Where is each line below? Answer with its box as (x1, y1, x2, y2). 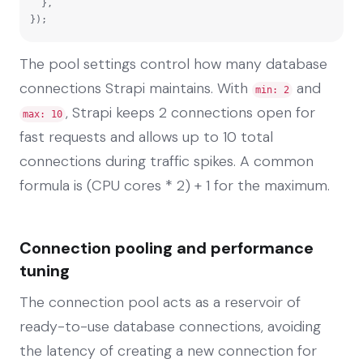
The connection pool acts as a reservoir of (19, 292, 301, 312)
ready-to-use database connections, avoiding (19, 316, 321, 336)
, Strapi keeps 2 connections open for (66, 102, 315, 122)
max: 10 (23, 108, 62, 120)
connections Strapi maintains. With (19, 78, 252, 98)
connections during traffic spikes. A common (19, 151, 314, 171)
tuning (19, 259, 70, 281)
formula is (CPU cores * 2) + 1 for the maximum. (19, 175, 330, 195)
